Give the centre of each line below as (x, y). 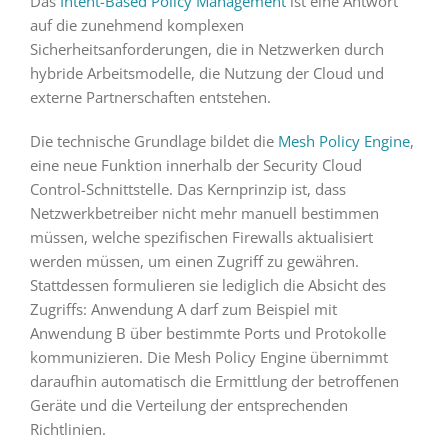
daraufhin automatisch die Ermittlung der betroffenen (214, 380)
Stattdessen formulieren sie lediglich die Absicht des (207, 284)
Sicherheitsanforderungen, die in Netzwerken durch (206, 48)
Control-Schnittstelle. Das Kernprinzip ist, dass (187, 188)
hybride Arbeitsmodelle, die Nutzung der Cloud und (206, 72)
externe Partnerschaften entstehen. (150, 96)
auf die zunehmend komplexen (136, 24)
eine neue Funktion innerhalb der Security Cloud (195, 164)
